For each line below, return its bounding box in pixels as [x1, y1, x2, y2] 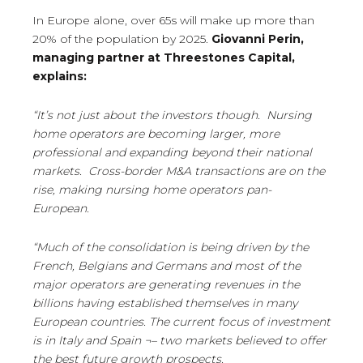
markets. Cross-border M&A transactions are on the [32, 164, 325, 179]
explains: [32, 69, 87, 84]
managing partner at [32, 50, 164, 66]
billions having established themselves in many [32, 296, 297, 311]
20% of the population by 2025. [32, 32, 211, 47]
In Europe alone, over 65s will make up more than [32, 13, 314, 28]
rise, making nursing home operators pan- [32, 182, 271, 198]
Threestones [164, 50, 245, 66]
